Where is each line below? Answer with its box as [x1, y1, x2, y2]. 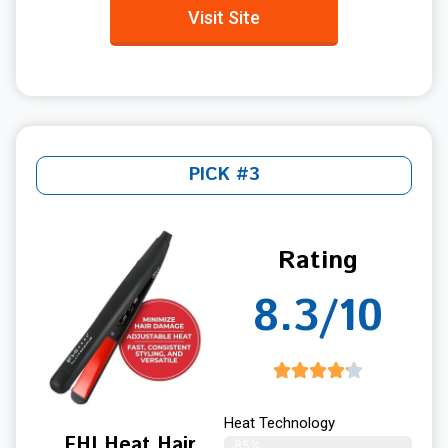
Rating [278, 242, 358, 279]
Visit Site [188, 6, 260, 28]
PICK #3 [188, 161, 260, 188]
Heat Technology [224, 413, 335, 432]
